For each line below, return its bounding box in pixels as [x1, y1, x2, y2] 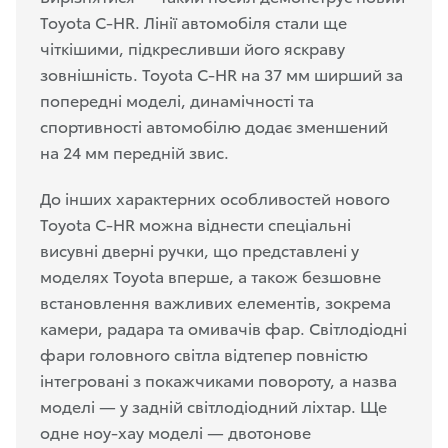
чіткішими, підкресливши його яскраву [40, 35, 345, 59]
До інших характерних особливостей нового [40, 185, 390, 209]
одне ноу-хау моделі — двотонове [40, 419, 311, 443]
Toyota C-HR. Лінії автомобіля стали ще [40, 9, 347, 33]
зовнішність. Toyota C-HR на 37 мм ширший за [40, 61, 403, 85]
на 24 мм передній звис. [40, 139, 229, 163]
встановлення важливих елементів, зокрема [40, 289, 391, 313]
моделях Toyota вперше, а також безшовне [40, 263, 381, 287]
